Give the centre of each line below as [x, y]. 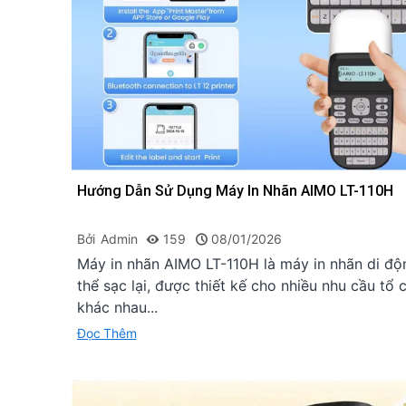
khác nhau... [117, 308]
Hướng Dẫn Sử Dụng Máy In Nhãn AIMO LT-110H [235, 191]
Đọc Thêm [107, 333]
